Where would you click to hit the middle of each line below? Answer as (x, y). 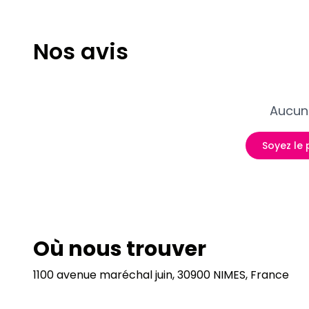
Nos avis (81, 51)
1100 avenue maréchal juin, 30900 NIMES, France (161, 275)
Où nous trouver (120, 249)
